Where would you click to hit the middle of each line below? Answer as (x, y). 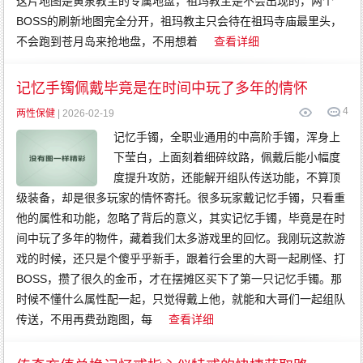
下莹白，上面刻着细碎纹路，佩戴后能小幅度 (227, 157)
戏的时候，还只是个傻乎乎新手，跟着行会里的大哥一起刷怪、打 (181, 258)
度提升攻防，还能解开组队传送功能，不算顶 (227, 177)
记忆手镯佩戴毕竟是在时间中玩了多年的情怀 (162, 88)
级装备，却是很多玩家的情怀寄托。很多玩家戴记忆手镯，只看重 (181, 198)
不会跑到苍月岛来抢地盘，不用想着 (107, 41)
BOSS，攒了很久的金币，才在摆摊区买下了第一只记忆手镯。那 (179, 279)
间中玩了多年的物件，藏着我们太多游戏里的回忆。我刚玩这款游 (181, 238)
